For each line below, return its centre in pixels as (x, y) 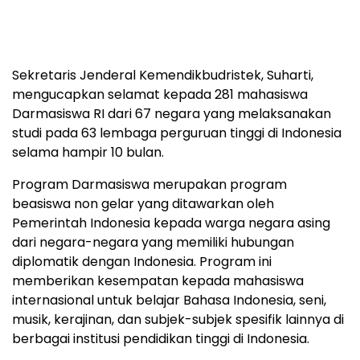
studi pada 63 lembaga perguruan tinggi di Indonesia (177, 133)
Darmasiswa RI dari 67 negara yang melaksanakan (172, 113)
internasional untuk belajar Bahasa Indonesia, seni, (169, 300)
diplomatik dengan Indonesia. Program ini (142, 261)
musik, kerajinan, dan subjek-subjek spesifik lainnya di (178, 319)
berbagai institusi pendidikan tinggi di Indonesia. (161, 338)
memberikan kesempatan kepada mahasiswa (158, 280)
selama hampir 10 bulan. (88, 152)
